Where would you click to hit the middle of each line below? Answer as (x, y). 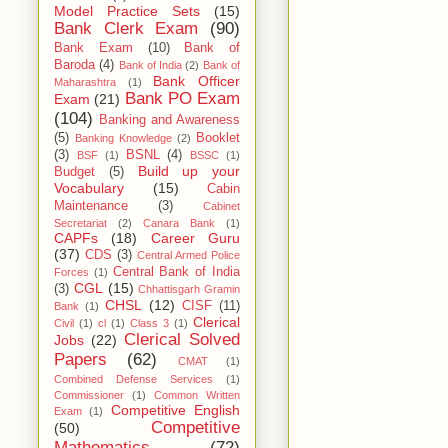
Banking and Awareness (169, 120)
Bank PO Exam (182, 99)
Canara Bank (179, 223)
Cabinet (221, 206)
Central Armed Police (188, 255)
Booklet (218, 138)
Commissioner (89, 395)
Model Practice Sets (127, 11)
